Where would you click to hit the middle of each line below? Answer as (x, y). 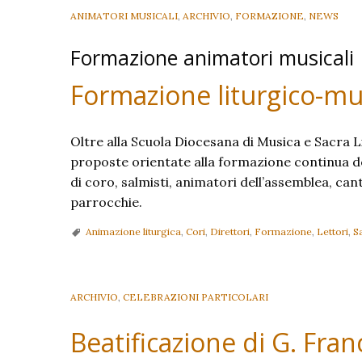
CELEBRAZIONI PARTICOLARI (196, 297)
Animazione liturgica (133, 231)
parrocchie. (106, 202)
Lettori (333, 231)
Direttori (230, 231)
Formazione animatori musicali (212, 57)
